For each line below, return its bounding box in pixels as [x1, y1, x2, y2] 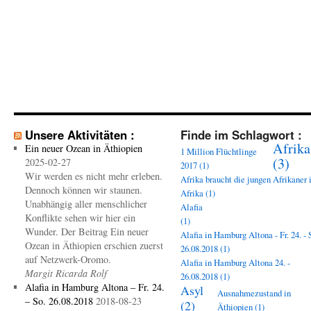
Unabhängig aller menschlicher [24, 197, 147, 210]
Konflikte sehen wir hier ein [24, 211, 135, 224]
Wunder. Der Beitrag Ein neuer [24, 225, 149, 238]
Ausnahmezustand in [217, 287, 291, 299]
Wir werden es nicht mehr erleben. [24, 169, 162, 183]
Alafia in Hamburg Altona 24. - [180, 256, 290, 269]
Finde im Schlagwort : [180, 126, 302, 143]
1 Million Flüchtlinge [180, 145, 257, 158]
